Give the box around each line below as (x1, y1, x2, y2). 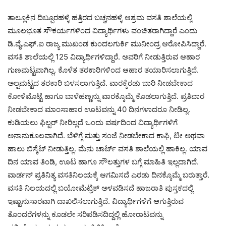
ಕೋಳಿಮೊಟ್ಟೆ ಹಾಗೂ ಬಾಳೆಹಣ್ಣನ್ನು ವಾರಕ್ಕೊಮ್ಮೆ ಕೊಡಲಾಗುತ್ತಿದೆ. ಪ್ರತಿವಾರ (8, 91, 204, 101)
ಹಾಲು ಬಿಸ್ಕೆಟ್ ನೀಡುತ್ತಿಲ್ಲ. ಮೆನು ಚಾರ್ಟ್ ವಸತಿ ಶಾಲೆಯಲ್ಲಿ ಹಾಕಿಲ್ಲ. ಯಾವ (8, 144, 207, 153)
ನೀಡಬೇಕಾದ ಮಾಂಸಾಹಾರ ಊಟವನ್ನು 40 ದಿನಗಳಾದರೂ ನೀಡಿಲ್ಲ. (8, 104, 190, 114)
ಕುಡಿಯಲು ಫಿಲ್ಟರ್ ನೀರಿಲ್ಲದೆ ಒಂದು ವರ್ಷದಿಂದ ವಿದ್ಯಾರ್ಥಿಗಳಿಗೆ (8, 118, 178, 127)
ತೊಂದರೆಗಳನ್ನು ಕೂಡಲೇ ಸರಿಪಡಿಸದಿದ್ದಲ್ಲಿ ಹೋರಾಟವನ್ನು (8, 209, 163, 219)
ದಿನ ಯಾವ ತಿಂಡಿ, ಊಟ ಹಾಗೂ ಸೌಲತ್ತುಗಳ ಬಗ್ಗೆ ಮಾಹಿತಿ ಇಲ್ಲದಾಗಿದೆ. (8, 157, 199, 166)
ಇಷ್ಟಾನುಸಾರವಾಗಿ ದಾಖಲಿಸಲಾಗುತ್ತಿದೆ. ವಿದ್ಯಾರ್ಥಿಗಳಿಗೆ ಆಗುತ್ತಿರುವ (8, 196, 184, 206)
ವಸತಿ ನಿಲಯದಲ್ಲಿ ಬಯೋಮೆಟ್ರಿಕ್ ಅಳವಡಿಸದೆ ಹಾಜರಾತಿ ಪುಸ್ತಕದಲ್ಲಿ (8, 183, 193, 193)
